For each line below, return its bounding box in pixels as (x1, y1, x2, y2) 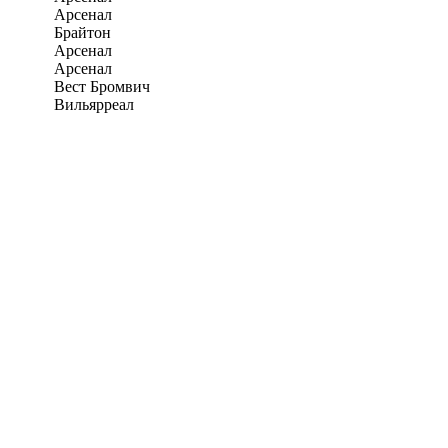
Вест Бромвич (54, 77, 150, 95)
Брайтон (54, 23, 111, 41)
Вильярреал (54, 95, 134, 113)
